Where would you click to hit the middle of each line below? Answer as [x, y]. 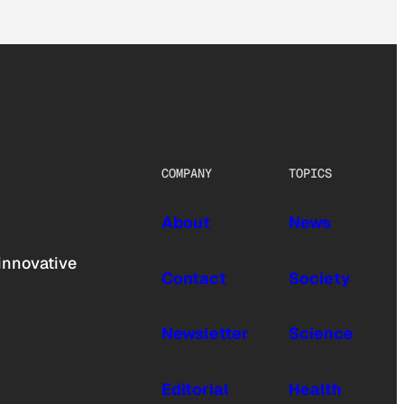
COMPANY [186, 174]
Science [321, 334]
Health [315, 389]
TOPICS [310, 174]
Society [319, 278]
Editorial [195, 389]
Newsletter [205, 334]
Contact [193, 278]
